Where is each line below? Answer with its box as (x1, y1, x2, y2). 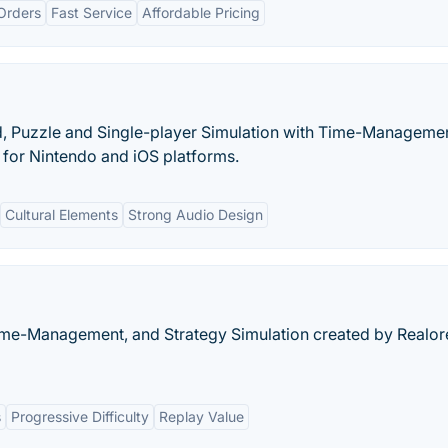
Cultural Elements (5, 206, 118, 223)
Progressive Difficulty (11, 408, 149, 425)
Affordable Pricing (142, 4, 260, 21)
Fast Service (51, 4, 132, 21)
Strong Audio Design (128, 206, 263, 223)
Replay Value (159, 408, 244, 425)
